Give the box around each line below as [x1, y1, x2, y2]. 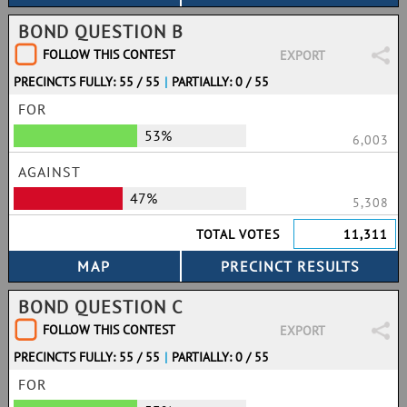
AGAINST [18, 163, 81, 181]
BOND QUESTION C [18, 295, 183, 319]
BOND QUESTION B [18, 20, 184, 44]
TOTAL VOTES [196, 226, 281, 243]
